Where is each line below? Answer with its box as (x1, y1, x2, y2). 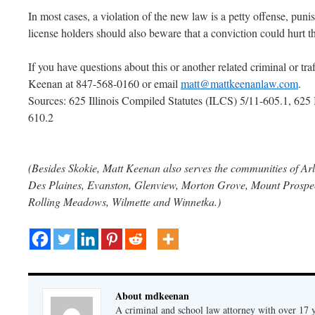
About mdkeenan (115, 288, 189, 303)
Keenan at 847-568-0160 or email (28, 76, 181, 91)
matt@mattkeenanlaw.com (181, 76, 298, 91)
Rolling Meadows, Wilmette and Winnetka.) (28, 194, 221, 209)
